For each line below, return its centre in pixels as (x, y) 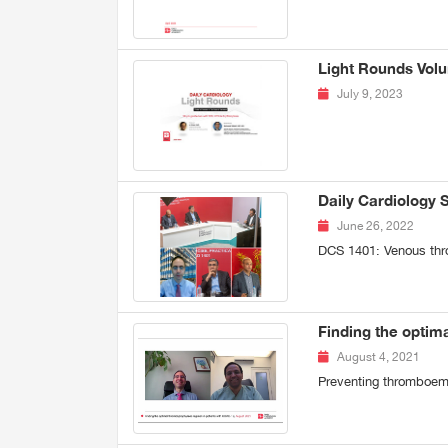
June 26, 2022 (375, 225)
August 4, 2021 (378, 357)
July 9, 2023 (369, 93)
